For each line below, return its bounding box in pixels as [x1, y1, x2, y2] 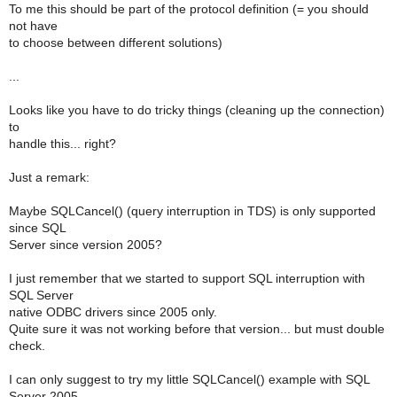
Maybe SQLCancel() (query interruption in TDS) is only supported [9, 204, 376, 218]
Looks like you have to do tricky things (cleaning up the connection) [9, 103, 385, 117]
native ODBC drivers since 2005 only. [9, 305, 217, 319]
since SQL [9, 221, 66, 235]
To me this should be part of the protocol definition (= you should [9, 2, 369, 16]
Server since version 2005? [9, 237, 162, 252]
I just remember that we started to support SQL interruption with [9, 271, 365, 285]
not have [9, 19, 58, 33]
